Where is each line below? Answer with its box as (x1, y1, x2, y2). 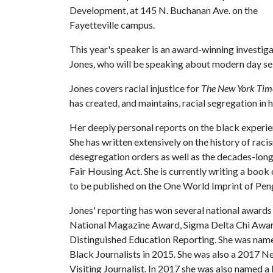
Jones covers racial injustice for (69, 82, 201, 94)
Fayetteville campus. (69, 19, 157, 30)
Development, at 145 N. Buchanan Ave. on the (69, 4, 258, 16)
